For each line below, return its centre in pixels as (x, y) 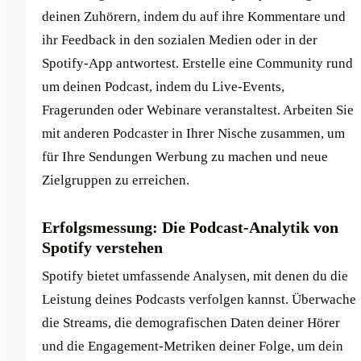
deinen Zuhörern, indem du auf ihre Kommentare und (194, 16)
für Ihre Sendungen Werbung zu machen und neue (185, 156)
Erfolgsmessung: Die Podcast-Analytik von (190, 227)
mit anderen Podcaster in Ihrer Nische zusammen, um (193, 133)
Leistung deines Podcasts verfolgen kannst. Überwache (199, 299)
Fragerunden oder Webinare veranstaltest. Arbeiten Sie (198, 110)
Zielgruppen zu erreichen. (116, 180)
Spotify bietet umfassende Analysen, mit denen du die (195, 276)
